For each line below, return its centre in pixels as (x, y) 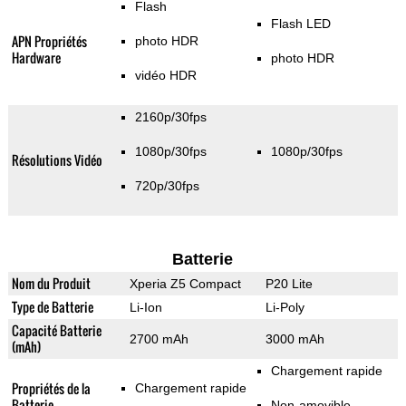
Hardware (36, 58)
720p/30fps (167, 186)
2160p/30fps (170, 117)
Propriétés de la (51, 389)
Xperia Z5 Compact (185, 284)
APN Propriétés (49, 42)
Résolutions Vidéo (57, 160)
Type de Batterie (52, 307)
